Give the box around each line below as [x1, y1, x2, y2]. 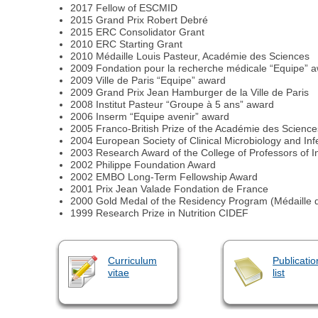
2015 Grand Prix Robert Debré [70, 14, 209, 26]
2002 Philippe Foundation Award [70, 159, 216, 171]
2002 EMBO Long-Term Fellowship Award [70, 171, 258, 183]
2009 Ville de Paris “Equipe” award [70, 75, 226, 87]
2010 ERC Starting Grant [70, 38, 183, 50]
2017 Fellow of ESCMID [70, 2, 178, 14]
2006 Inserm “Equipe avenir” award [70, 111, 230, 123]
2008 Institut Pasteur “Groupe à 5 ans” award [70, 99, 275, 111]
